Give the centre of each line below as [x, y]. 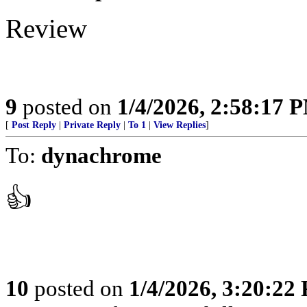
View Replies [180, 125]
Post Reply [34, 125]
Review [46, 28]
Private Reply [92, 125]
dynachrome [101, 155]
